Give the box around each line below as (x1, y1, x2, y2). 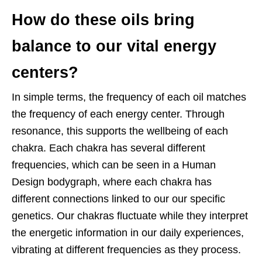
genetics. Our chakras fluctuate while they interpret (12, 210, 248, 222)
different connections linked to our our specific (12, 193, 225, 205)
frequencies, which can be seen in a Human (12, 159, 216, 171)
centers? (12, 64, 78, 82)
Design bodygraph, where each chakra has (12, 176, 212, 188)
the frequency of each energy (12, 108, 151, 120)
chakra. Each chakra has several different (12, 142, 205, 154)
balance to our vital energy (12, 37, 216, 56)
